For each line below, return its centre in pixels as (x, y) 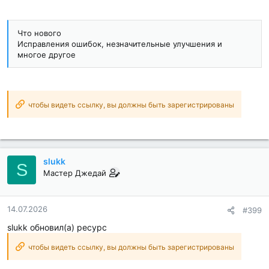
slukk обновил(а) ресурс (57, 228)
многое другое (47, 55)
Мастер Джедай (75, 173)
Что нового (39, 33)
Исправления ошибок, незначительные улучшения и (120, 44)
